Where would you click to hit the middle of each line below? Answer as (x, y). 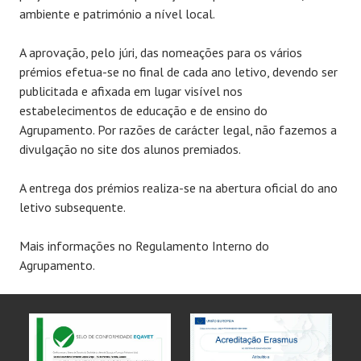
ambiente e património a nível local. (117, 14)
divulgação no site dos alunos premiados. (130, 149)
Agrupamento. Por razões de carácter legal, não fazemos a (178, 130)
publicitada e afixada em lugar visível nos (131, 91)
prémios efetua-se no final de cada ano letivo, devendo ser (178, 72)
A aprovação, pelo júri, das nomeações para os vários (161, 53)
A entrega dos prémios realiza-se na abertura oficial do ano (178, 188)
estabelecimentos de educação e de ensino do (143, 111)
